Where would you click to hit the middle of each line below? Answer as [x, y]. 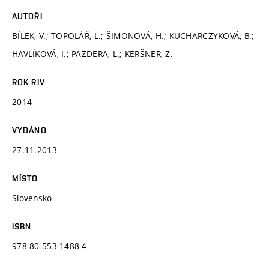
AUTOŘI [27, 16]
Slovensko [32, 198]
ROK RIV [29, 82]
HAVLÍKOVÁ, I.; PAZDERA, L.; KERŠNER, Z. [92, 53]
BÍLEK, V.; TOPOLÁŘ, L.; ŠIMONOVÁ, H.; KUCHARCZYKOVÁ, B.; [133, 35]
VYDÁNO [29, 130]
